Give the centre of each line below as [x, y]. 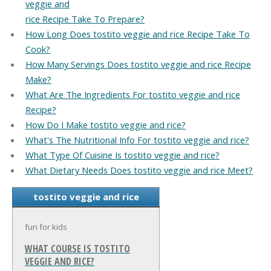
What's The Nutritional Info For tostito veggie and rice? [137, 140]
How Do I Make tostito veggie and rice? [105, 125]
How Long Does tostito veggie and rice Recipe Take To [137, 34]
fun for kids [46, 227]
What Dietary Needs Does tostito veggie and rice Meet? [139, 170]
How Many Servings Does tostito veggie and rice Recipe [138, 64]
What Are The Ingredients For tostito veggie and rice [132, 95]
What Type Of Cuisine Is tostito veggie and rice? [122, 155]
